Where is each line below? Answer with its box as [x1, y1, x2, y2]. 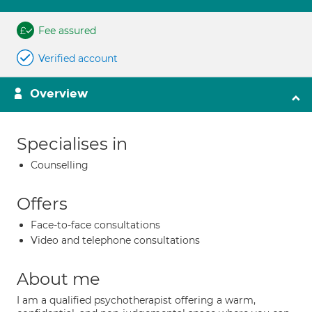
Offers [17, 194, 68, 214]
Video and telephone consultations [31, 234, 200, 247]
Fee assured [38, 24, 96, 37]
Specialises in [17, 134, 127, 154]
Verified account [38, 52, 118, 65]
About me [17, 269, 100, 289]
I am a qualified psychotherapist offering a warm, [17, 294, 256, 306]
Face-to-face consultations [31, 219, 160, 231]
